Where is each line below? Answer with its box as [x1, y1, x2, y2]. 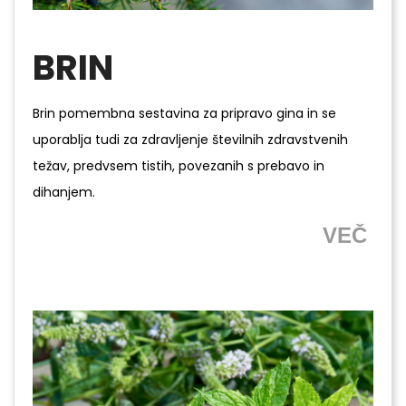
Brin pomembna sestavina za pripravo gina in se [33, 104, 336, 123]
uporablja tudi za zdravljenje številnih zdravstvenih [33, 130, 348, 150]
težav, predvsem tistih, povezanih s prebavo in [33, 157, 324, 176]
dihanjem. [33, 183, 95, 202]
